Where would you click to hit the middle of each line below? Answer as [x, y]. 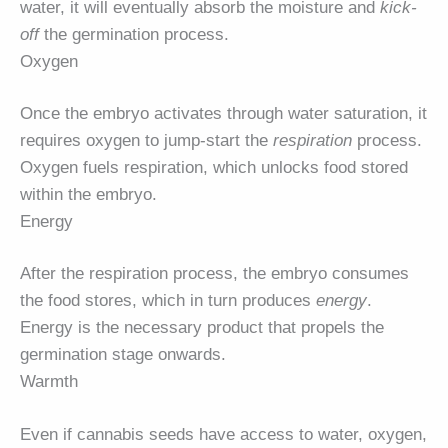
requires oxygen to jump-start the [146, 141]
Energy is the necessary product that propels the [202, 328]
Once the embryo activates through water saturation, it [223, 114]
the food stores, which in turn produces [168, 301]
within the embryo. [88, 195]
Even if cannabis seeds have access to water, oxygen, [223, 434]
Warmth [49, 382]
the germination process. [134, 35]
